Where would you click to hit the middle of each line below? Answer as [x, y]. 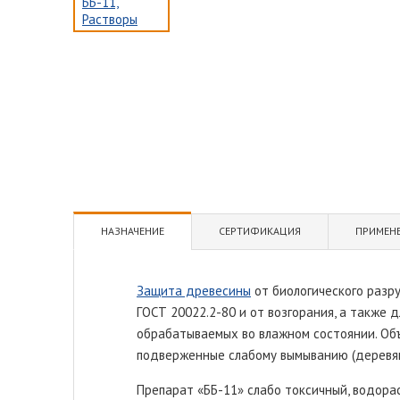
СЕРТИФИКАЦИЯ [260, 230]
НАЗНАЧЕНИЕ [133, 230]
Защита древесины [194, 290]
